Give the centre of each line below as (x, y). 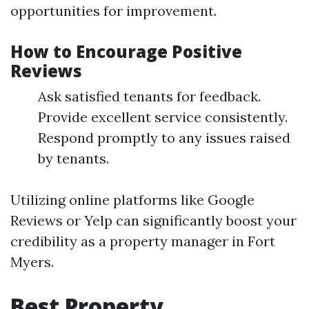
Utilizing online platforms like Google (132, 200)
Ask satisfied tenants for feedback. (149, 96)
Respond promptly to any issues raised (164, 138)
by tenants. (73, 158)
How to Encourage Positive (126, 51)
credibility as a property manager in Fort (143, 241)
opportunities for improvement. (113, 11)
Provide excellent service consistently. (163, 117)
